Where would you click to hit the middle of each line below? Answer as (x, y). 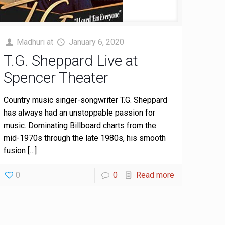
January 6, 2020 (96, 42)
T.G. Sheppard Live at (71, 61)
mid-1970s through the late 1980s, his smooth (85, 138)
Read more (155, 175)
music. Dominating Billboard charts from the (80, 125)
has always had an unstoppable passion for (80, 113)
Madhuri (31, 42)
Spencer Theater (56, 78)
